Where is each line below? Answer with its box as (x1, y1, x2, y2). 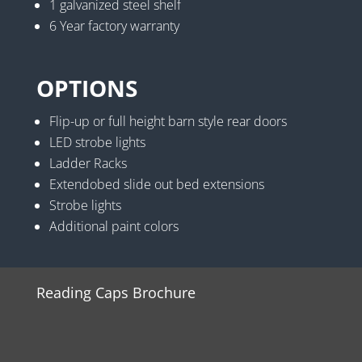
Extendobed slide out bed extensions (48, 175, 264, 194)
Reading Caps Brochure (36, 283, 196, 303)
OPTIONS (36, 73, 137, 104)
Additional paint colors (48, 217, 179, 236)
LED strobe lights (48, 133, 145, 152)
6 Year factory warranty (48, 17, 179, 36)
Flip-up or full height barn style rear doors (48, 112, 287, 131)
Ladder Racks (48, 154, 127, 173)
